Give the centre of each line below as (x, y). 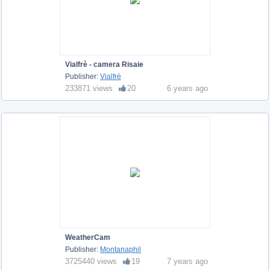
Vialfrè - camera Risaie (104, 64)
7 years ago (187, 261)
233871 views (89, 88)
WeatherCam (88, 237)
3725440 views (91, 261)
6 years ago (187, 88)
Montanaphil (121, 249)
